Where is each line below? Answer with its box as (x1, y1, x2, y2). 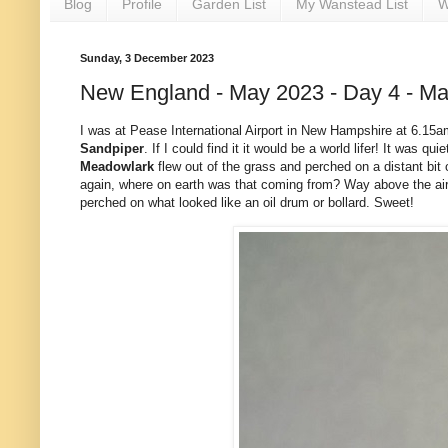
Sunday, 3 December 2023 (80, 51, 214, 64)
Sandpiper (80, 141, 144, 157)
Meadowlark (80, 159, 158, 175)
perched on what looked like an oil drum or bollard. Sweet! (80, 195, 418, 211)
